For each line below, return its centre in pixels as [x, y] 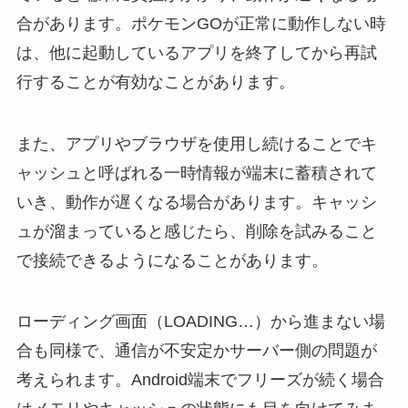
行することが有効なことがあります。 [155, 82]
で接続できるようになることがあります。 [172, 260]
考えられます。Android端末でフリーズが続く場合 [200, 380]
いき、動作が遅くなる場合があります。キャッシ [196, 202]
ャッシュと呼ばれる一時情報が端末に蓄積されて [196, 173]
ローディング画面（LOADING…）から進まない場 [200, 322]
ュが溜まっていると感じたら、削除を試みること [196, 231]
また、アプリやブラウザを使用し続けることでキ [196, 143]
